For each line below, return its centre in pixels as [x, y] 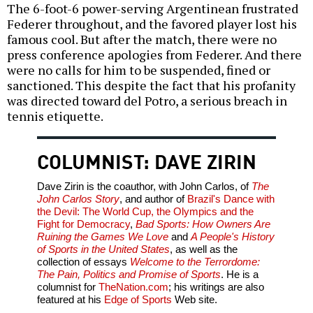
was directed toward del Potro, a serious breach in [147, 101]
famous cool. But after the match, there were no [142, 39]
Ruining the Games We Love [102, 237]
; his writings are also [216, 287]
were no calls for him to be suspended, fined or [139, 70]
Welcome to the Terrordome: [195, 262]
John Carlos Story [78, 199]
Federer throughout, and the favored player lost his [152, 24]
